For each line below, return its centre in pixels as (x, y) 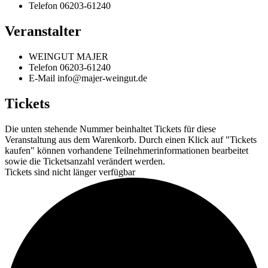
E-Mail (43, 78)
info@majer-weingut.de (102, 78)
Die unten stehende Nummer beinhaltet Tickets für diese (110, 129)
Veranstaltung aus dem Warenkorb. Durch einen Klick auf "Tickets (131, 139)
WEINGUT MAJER (68, 56)
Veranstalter (43, 31)
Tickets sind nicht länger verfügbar (70, 172)
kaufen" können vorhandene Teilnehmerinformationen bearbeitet (127, 150)
